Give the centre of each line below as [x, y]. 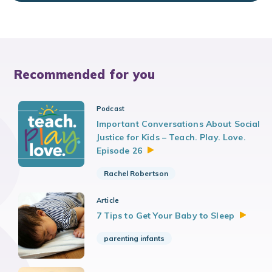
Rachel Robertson [136, 174]
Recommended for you [84, 75]
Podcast [110, 109]
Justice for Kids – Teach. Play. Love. [171, 138]
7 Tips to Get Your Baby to [154, 216]
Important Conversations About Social [178, 124]
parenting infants [134, 239]
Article [108, 201]
